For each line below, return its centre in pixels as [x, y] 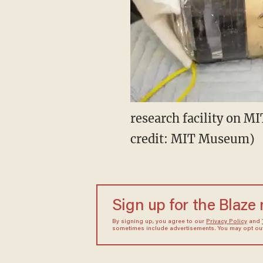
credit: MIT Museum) [192, 139]
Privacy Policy [226, 222]
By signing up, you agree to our [159, 222]
